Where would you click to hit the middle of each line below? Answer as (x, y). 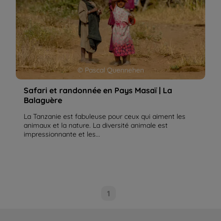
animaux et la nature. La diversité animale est (96, 125)
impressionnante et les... (62, 134)
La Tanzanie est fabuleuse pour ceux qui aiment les (105, 116)
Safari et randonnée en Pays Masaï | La (98, 90)
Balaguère (43, 100)
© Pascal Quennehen (110, 70)
